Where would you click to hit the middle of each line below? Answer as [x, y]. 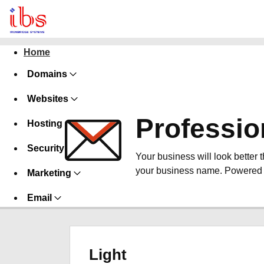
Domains [47, 74]
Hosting [45, 123]
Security [46, 148]
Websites [48, 99]
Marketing [49, 173]
